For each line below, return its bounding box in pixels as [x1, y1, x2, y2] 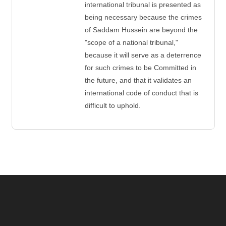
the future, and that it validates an [84, 76, 192, 85]
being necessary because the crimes [84, 13, 202, 22]
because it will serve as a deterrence [84, 51, 201, 60]
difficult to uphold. [84, 101, 141, 110]
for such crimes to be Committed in [84, 64, 196, 72]
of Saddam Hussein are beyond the [84, 26, 198, 34]
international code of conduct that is [84, 89, 198, 97]
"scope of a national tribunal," [84, 38, 178, 47]
